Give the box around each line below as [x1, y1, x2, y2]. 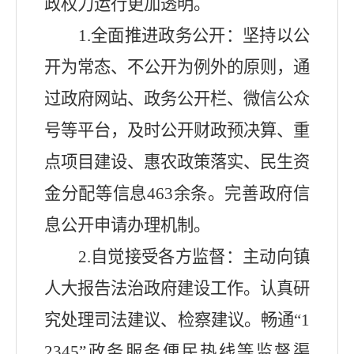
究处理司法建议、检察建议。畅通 [44, 311, 294, 330]
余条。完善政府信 [172, 184, 311, 204]
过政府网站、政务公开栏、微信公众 [44, 89, 310, 109]
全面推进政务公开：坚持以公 [90, 26, 310, 46]
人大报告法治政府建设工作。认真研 [44, 279, 310, 299]
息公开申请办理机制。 [44, 216, 210, 235]
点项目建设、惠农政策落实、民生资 [44, 153, 310, 172]
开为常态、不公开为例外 [44, 58, 227, 77]
